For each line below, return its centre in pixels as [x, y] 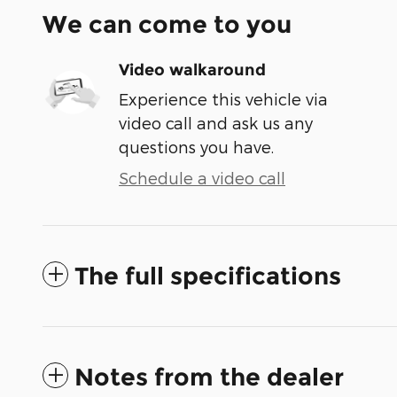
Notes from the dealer [209, 377]
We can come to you [167, 24]
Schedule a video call [202, 177]
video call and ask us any [216, 122]
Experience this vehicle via [223, 98]
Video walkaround [192, 70]
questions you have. [196, 146]
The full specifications [208, 276]
